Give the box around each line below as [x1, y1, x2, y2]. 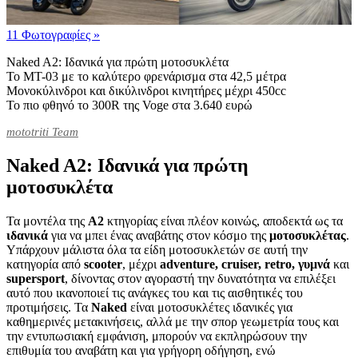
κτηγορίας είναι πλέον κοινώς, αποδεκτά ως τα [107, 214, 343, 229]
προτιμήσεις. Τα [6, 300, 91, 315]
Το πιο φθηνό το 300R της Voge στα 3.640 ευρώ [6, 98, 253, 113]
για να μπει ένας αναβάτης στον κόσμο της [51, 229, 269, 243]
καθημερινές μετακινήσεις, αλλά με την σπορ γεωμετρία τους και [6, 315, 339, 329]
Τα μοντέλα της [6, 214, 88, 229]
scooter [84, 257, 122, 272]
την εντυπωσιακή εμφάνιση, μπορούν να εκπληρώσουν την [6, 329, 307, 344]
